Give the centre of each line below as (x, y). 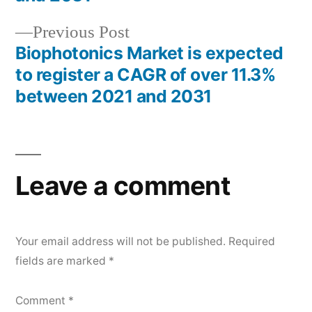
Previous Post (81, 32)
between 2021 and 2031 (114, 96)
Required (252, 241)
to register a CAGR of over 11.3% (146, 75)
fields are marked (62, 261)
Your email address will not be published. (120, 241)
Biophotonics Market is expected (149, 53)
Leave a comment (123, 186)
